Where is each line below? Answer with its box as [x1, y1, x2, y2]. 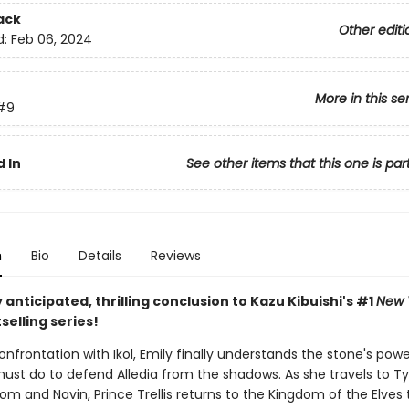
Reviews [150, 246, 201, 265]
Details [78, 246, 121, 265]
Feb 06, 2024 [10, 30, 92, 49]
